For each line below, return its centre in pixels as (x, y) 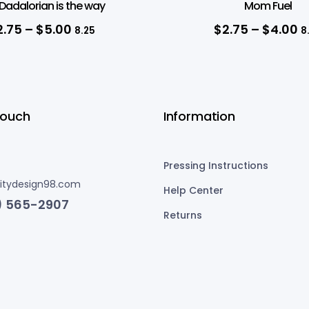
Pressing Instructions (216, 165)
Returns (182, 215)
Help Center (193, 190)
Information (199, 116)
